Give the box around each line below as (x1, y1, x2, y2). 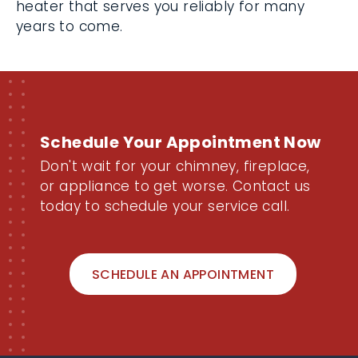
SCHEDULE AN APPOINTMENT (91, 265, 275, 284)
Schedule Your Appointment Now (40, 131, 321, 153)
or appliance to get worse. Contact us (40, 177, 311, 196)
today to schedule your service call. (40, 197, 290, 216)
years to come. (16, 17, 123, 36)
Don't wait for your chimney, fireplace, (40, 157, 310, 176)
